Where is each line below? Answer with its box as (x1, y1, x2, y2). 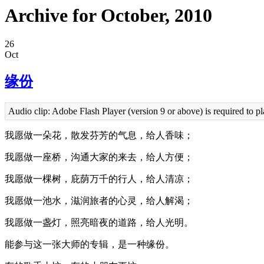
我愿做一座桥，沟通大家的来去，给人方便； (5, 152, 193, 163)
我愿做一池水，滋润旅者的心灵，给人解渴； (5, 196, 193, 206)
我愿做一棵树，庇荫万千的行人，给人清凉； (5, 174, 193, 184)
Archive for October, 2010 (5, 5, 212, 26)
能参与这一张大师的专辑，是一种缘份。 (5, 239, 174, 250)
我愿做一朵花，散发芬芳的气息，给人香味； (5, 130, 193, 141)
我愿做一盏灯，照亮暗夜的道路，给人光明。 (5, 217, 193, 228)
